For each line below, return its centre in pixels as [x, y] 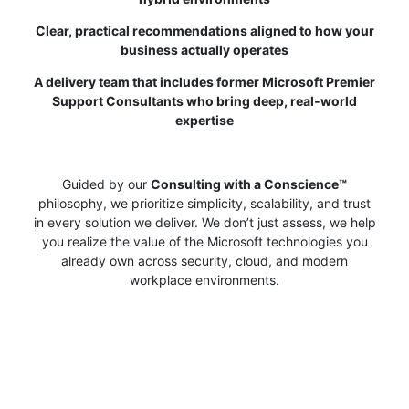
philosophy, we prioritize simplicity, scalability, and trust [204, 203]
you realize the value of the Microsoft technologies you [204, 241]
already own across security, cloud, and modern [204, 260]
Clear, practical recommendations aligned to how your [204, 30]
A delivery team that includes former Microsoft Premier [204, 81]
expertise [204, 120]
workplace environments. [204, 279]
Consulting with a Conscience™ [249, 184]
